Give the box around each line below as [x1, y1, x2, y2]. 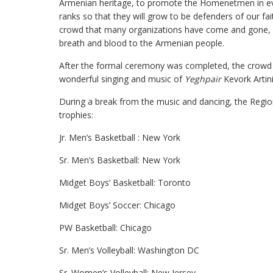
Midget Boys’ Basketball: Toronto [59, 177, 191, 188]
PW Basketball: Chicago [59, 222, 152, 233]
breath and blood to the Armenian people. [59, 37, 224, 49]
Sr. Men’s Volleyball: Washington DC [59, 244, 199, 256]
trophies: [59, 109, 93, 121]
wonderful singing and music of [59, 73, 185, 85]
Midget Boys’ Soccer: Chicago [59, 199, 175, 211]
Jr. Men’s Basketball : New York [59, 132, 180, 143]
